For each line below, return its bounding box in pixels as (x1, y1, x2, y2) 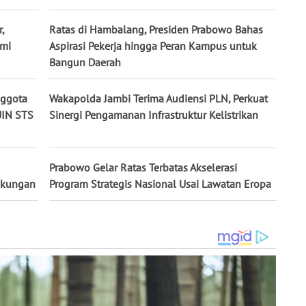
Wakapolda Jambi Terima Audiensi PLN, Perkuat (49, 92, 268, 106)
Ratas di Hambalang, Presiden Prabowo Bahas (49, 23, 263, 37)
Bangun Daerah (49, 55, 121, 70)
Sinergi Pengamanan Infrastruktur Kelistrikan (49, 108, 258, 122)
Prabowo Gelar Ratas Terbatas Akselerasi (49, 161, 237, 175)
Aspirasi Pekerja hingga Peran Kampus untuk (49, 39, 257, 53)
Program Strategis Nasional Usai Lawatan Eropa (49, 177, 271, 191)
